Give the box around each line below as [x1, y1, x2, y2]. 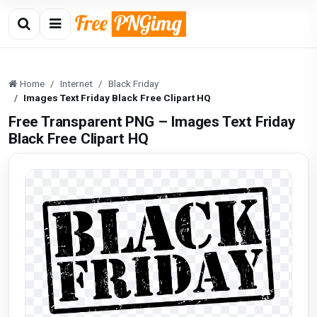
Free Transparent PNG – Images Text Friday [8, 113, 295, 130]
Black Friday [108, 78, 158, 89]
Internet [60, 78, 93, 89]
